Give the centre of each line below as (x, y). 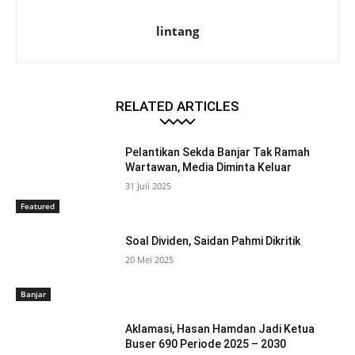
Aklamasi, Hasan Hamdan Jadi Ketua (220, 329)
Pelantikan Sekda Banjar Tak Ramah (218, 153)
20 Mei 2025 (150, 259)
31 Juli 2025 (149, 186)
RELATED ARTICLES (177, 107)
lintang (177, 31)
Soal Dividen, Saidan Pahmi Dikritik (213, 240)
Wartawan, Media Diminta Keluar (209, 168)
